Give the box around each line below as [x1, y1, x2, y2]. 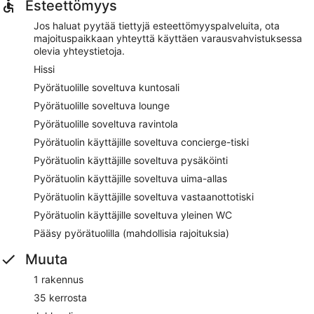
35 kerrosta [34, 291, 87, 303]
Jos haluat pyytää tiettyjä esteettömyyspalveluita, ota [34, 19, 280, 32]
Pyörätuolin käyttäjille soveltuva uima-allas [34, 172, 227, 184]
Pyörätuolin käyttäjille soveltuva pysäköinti [34, 153, 228, 166]
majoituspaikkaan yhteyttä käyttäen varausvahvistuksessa [34, 32, 302, 44]
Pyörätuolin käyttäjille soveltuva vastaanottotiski [34, 190, 254, 203]
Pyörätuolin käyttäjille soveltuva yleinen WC [34, 208, 232, 221]
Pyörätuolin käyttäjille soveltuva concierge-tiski [34, 135, 249, 148]
